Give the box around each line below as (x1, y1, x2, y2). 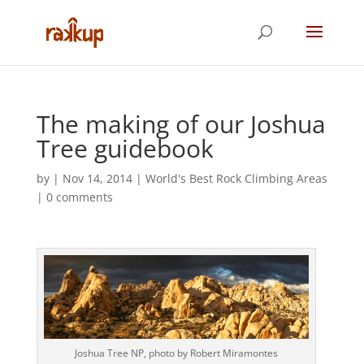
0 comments (45, 189, 113, 205)
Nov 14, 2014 (62, 171, 132, 186)
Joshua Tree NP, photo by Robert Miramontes (74, 346, 278, 361)
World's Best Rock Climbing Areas (145, 171, 327, 186)
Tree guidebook (36, 132, 214, 165)
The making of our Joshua (36, 107, 326, 141)
